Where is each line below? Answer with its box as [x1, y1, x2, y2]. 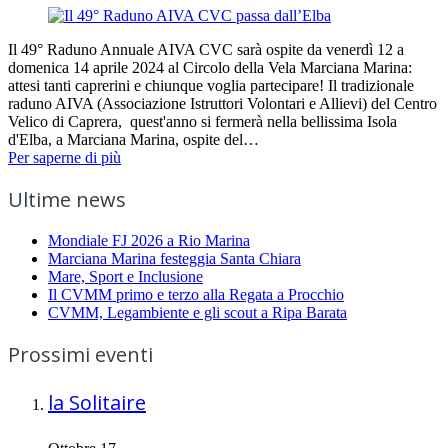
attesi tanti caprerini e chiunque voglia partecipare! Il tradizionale [8, 76, 414, 94]
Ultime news [8, 185, 126, 213]
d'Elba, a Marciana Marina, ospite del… [8, 130, 259, 148]
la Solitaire [48, 389, 146, 417]
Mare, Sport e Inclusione [48, 267, 203, 285]
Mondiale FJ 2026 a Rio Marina [48, 231, 250, 249]
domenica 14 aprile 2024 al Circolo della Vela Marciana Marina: [8, 58, 412, 76]
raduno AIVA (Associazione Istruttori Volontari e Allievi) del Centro [8, 94, 437, 112]
